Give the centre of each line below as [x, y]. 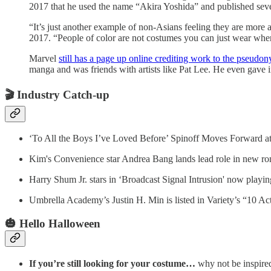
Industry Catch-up [63, 94]
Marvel [44, 58]
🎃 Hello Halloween [53, 224]
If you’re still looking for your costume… [112, 263]
